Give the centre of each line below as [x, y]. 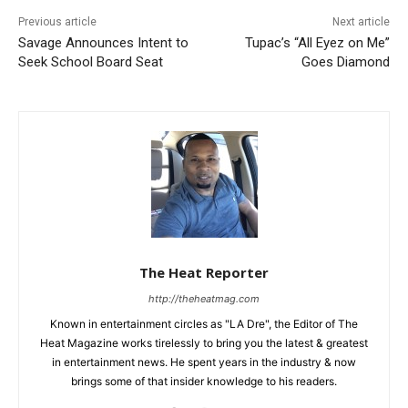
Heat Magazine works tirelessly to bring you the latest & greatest [204, 342]
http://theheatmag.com [204, 298]
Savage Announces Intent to [103, 42]
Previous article [57, 21]
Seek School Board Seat [91, 61]
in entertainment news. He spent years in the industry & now [204, 362]
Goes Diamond [345, 61]
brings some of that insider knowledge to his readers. [204, 381]
